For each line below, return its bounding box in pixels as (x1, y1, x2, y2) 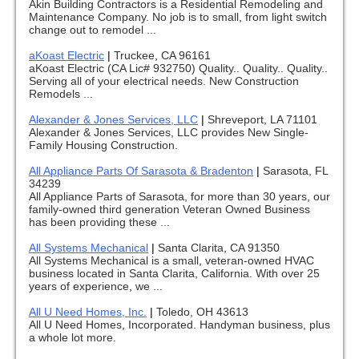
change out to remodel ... (29, 23, 156, 37)
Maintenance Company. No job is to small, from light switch (29, 10, 327, 24)
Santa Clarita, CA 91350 (158, 241, 280, 255)
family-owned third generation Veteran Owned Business (29, 203, 310, 216)
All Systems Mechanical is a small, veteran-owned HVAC (29, 254, 314, 268)
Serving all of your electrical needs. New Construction (29, 75, 299, 88)
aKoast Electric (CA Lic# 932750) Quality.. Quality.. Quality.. (29, 62, 328, 75)
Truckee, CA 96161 (114, 49, 211, 63)
